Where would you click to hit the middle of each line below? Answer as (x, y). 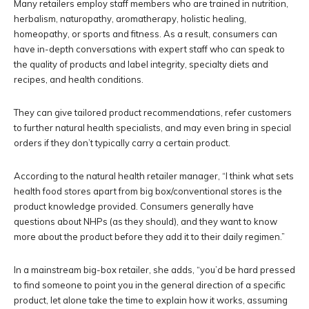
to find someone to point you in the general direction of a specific (150, 285)
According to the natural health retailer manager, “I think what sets (154, 176)
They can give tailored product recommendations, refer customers (153, 113)
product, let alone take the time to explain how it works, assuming (151, 300)
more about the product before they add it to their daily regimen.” (149, 237)
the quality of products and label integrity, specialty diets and (141, 64)
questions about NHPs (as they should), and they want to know (146, 222)
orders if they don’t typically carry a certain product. (122, 143)
